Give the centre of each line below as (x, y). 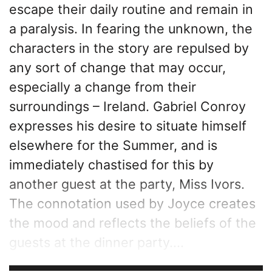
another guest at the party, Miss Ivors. (127, 184)
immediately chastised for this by (111, 165)
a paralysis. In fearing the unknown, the (131, 29)
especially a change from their (103, 87)
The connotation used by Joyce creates (132, 204)
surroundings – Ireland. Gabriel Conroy (127, 107)
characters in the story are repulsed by (129, 48)
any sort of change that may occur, (117, 68)
